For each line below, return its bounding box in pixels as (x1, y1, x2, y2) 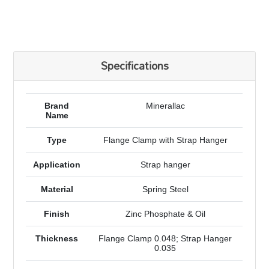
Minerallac (145, 101, 185, 111)
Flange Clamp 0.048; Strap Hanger (98, 234, 232, 244)
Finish (44, 209, 70, 219)
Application (33, 160, 81, 170)
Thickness (35, 234, 79, 244)
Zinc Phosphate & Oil (125, 209, 205, 219)
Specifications (100, 55, 169, 77)
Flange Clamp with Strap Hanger (103, 135, 228, 145)
